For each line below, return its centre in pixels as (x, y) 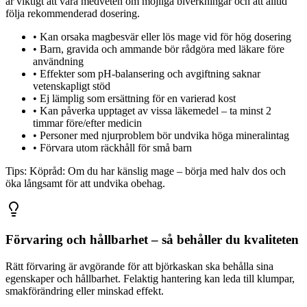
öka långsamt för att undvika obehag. (85, 183)
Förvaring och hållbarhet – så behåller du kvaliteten (152, 240)
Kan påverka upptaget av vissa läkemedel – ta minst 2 (156, 110)
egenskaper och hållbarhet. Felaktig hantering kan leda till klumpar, (150, 278)
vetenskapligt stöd (72, 86)
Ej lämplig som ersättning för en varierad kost (138, 98)
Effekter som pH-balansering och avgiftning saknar (150, 73)
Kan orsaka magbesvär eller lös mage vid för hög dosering (165, 36)
